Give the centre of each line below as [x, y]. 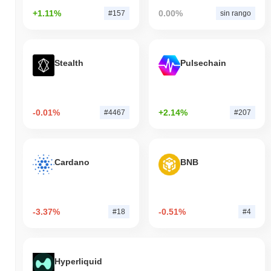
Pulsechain [203, 63]
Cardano [72, 162]
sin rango [235, 13]
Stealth [69, 63]
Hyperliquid [78, 262]
